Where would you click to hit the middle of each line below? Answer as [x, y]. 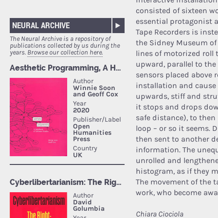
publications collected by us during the [65, 46]
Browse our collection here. [65, 53]
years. [18, 53]
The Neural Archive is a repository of [60, 39]
